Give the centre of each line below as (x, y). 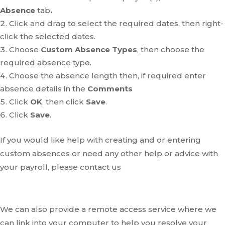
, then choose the (171, 49)
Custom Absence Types (89, 49)
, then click (64, 102)
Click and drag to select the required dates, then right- (116, 23)
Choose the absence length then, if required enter (107, 76)
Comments (110, 89)
